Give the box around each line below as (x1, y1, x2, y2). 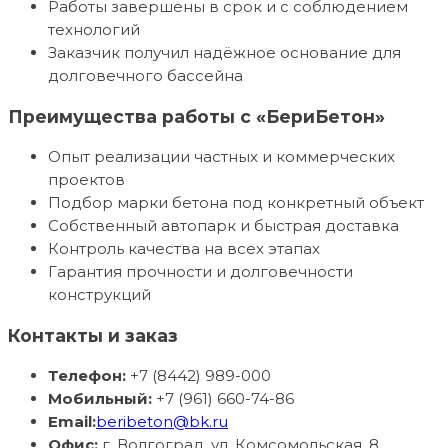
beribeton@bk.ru (96, 412, 228, 432)
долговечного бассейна (48, 66, 243, 86)
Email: (48, 412, 96, 432)
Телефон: (48, 366, 126, 386)
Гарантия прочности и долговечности (48, 262, 353, 282)
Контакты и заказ (8, 324, 178, 346)
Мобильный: (48, 389, 152, 409)
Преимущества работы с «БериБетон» (8, 105, 385, 127)
